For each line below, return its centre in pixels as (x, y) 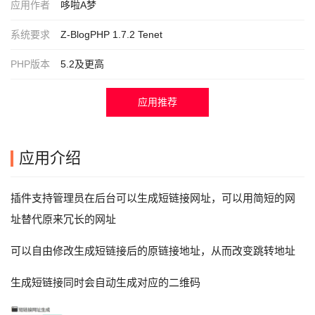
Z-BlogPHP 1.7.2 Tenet (111, 34)
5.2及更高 (82, 64)
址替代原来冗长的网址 (63, 219)
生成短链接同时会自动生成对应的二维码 (105, 282)
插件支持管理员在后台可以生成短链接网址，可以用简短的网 (153, 198)
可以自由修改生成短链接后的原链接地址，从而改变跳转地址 (153, 251)
